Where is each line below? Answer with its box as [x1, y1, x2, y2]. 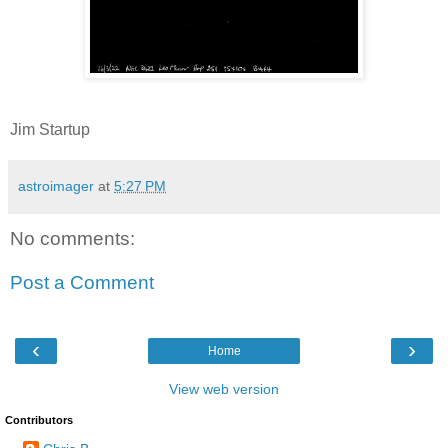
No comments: [10, 228, 135, 250]
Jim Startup [10, 121, 90, 139]
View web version [169, 381, 279, 398]
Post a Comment [10, 271, 154, 293]
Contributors [5, 414, 73, 427]
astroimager [18, 178, 94, 195]
